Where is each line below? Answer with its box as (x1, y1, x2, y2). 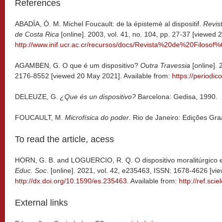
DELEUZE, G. (15, 92, 60, 101)
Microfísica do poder (65, 113, 129, 121)
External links (15, 197, 68, 208)
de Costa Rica (15, 30, 61, 38)
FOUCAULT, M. (15, 113, 65, 121)
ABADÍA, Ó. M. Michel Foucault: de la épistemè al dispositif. (15, 19, 203, 28)
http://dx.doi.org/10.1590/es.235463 (15, 176, 127, 185)
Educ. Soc (15, 166, 47, 174)
